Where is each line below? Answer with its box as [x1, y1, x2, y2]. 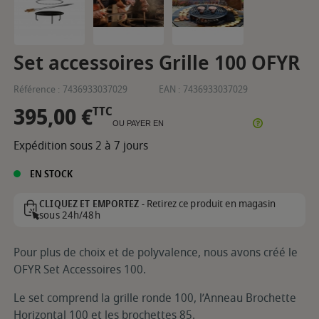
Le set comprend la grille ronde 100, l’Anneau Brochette [14, 289, 296, 307]
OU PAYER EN [113, 118, 164, 127]
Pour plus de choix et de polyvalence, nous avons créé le [14, 244, 298, 261]
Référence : [14, 83, 60, 97]
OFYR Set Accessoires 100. [14, 261, 146, 278]
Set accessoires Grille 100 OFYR [14, 48, 300, 78]
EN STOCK [27, 167, 73, 181]
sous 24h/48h [39, 207, 100, 223]
